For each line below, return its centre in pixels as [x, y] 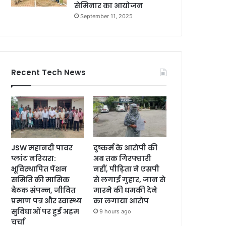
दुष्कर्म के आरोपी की [126, 148]
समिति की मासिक [40, 179]
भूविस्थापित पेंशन [39, 169]
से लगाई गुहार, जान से [130, 179]
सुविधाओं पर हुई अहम [45, 211]
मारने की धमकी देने [126, 190]
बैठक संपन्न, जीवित [43, 190]
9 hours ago [116, 211]
